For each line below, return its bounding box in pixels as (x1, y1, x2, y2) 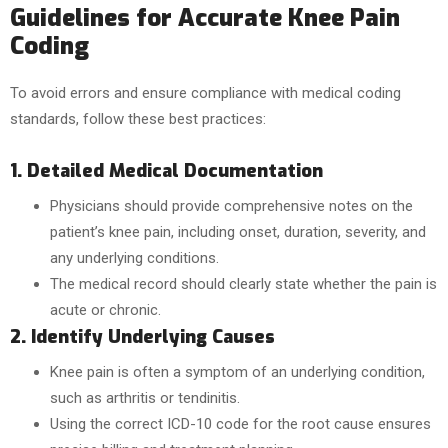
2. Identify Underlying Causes (10, 325, 275, 349)
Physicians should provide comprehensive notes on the (50, 197, 413, 215)
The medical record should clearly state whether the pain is (50, 275, 437, 293)
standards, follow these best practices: (10, 110, 266, 128)
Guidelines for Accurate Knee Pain (10, 2, 400, 34)
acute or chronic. (50, 301, 161, 319)
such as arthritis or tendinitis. (50, 389, 240, 407)
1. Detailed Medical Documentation (10, 159, 323, 183)
